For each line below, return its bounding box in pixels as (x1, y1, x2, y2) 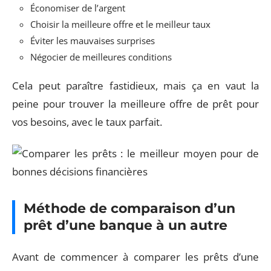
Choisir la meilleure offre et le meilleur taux (30, 18, 211, 30)
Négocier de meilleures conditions (30, 51, 172, 63)
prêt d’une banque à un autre (24, 217, 227, 233)
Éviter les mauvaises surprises (30, 34, 155, 47)
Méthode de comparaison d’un (24, 200, 235, 217)
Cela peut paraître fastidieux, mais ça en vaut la (12, 78, 259, 93)
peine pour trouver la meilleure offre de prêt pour (12, 96, 259, 111)
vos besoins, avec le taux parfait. (12, 114, 162, 129)
